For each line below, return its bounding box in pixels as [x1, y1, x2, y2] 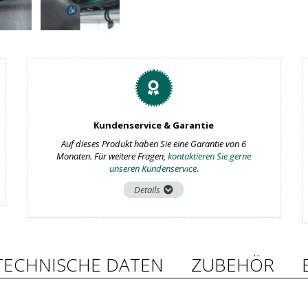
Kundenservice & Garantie [93, 119, 214, 131]
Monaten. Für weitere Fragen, [56, 150, 168, 162]
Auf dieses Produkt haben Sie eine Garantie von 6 [61, 137, 247, 150]
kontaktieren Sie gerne [168, 150, 252, 162]
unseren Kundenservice [109, 162, 197, 175]
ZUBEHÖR [191, 252, 274, 277]
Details [134, 184, 161, 196]
